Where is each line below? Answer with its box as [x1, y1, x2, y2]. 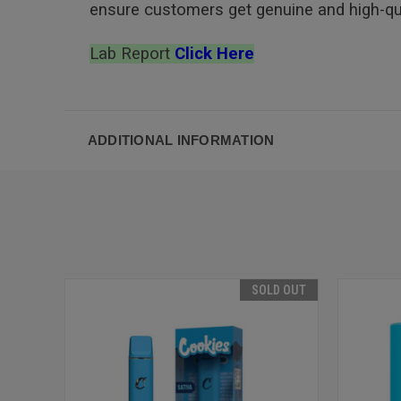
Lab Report [90, 44, 175, 64]
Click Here [175, 44, 254, 64]
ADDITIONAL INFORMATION [87, 132, 275, 149]
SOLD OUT [252, 283, 307, 298]
